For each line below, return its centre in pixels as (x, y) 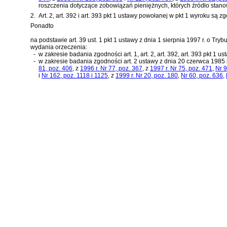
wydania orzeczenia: (59, 47)
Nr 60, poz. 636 (202, 75)
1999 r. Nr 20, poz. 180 (147, 75)
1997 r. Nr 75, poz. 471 (181, 68)
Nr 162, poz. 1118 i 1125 (75, 75)
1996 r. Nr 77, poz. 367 (111, 68)
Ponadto (42, 26)
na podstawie (50, 40)
